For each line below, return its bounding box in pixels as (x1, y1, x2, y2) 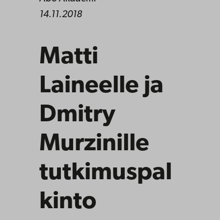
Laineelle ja (39, 74, 164, 98)
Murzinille (39, 132, 149, 156)
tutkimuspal (39, 161, 172, 185)
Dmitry (39, 103, 115, 127)
